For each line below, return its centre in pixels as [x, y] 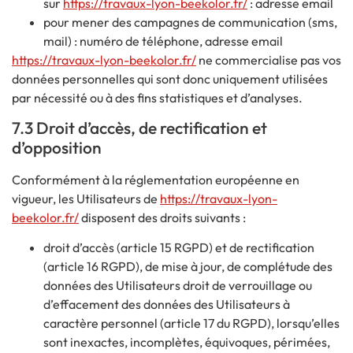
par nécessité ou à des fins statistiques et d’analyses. [157, 97]
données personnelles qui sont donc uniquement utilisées [170, 78]
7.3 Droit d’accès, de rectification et [139, 127]
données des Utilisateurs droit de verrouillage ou [178, 286]
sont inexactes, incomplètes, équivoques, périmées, [187, 342]
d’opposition [57, 147]
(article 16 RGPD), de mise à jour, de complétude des [188, 267]
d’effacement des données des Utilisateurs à [167, 305]
